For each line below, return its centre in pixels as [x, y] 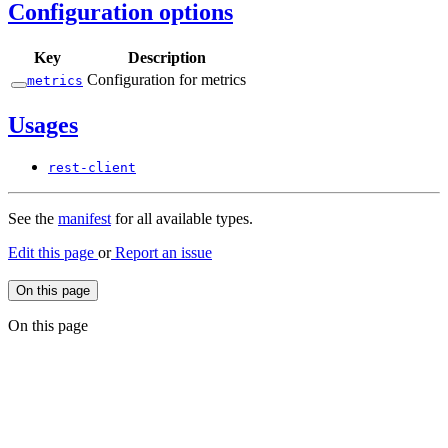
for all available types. [182, 219]
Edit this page [53, 253]
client [112, 168]
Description [166, 57]
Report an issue [161, 253]
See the [33, 219]
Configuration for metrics [166, 79]
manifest [84, 219]
